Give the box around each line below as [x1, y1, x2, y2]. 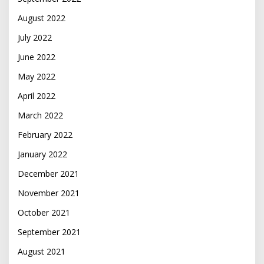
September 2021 [18, 226, 81, 238]
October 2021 [18, 207, 70, 219]
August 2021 [18, 246, 65, 258]
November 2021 [18, 187, 80, 199]
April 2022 [18, 90, 55, 102]
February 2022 [18, 129, 72, 141]
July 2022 [18, 32, 52, 44]
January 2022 [18, 148, 67, 160]
